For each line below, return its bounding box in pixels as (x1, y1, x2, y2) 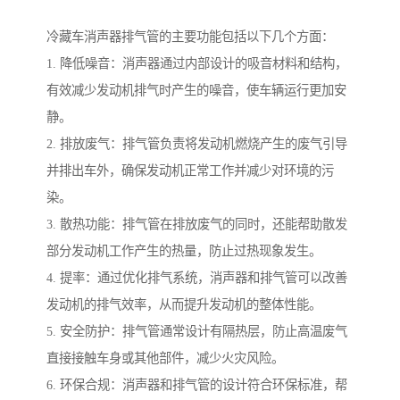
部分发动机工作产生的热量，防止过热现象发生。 (46, 244, 321, 259)
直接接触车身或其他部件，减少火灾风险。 (46, 351, 284, 366)
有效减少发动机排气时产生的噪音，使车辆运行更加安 (46, 83, 346, 98)
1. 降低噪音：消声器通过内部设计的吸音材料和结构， (46, 56, 347, 71)
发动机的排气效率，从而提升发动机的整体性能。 (46, 297, 321, 312)
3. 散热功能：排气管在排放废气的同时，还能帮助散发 (46, 217, 347, 232)
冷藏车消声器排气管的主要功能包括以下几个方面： (46, 29, 334, 45)
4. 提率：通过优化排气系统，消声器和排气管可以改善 (46, 271, 347, 286)
